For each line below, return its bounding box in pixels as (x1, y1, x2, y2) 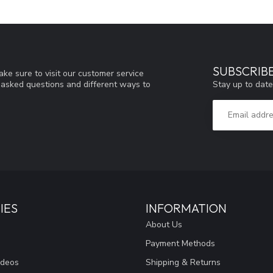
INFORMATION (146, 200, 227, 216)
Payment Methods (146, 237, 215, 249)
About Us (146, 218, 182, 230)
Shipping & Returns (146, 256, 221, 268)
